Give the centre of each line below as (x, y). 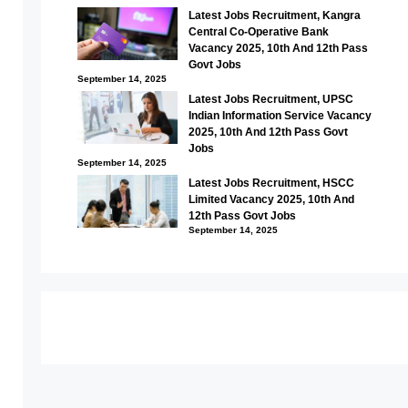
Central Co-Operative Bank (260, 32)
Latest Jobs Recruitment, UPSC (270, 99)
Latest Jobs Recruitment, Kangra (274, 15)
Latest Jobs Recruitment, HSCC (271, 183)
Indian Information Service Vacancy (280, 116)
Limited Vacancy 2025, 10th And (271, 199)
